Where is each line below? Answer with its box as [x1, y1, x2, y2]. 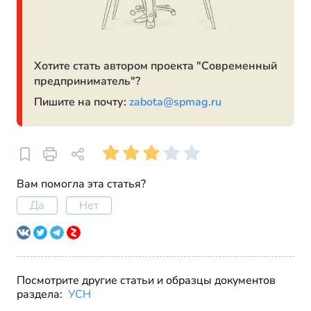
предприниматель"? [34, 74, 140, 89]
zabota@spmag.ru [129, 94, 221, 110]
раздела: [17, 287, 65, 302]
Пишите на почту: [34, 94, 129, 110]
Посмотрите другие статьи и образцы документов [17, 273, 276, 288]
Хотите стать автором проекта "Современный [34, 58, 277, 74]
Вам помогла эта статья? [17, 176, 146, 192]
